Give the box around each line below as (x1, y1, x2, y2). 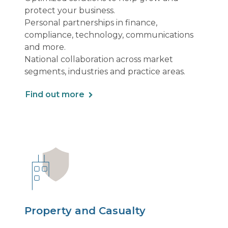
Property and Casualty (24, 205, 146, 217)
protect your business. (24, 6, 115, 15)
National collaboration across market (24, 54, 173, 64)
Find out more (25, 89, 84, 99)
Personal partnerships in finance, (24, 18, 157, 27)
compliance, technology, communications (24, 30, 193, 40)
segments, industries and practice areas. (24, 67, 187, 76)
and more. (24, 42, 68, 52)
